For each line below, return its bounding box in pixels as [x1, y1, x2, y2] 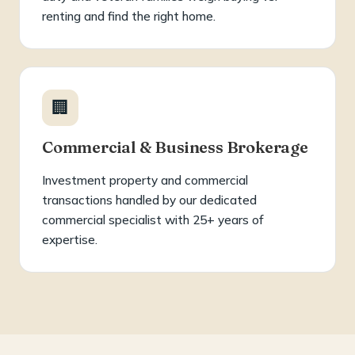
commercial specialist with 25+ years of [42, 212, 264, 227]
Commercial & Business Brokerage [42, 136, 308, 157]
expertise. [42, 231, 97, 247]
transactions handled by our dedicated [42, 192, 257, 208]
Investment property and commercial [42, 172, 248, 188]
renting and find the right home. [42, 8, 216, 24]
